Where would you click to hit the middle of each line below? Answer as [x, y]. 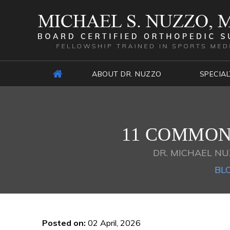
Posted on [63, 223]
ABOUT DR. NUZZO [127, 74]
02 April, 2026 [113, 223]
